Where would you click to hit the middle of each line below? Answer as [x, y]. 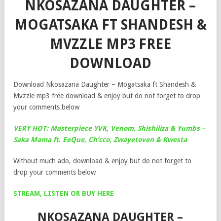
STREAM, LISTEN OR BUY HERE [64, 193]
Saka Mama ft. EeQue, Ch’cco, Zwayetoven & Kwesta [100, 139]
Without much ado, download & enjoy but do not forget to [102, 161]
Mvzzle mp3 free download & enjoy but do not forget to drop [107, 95]
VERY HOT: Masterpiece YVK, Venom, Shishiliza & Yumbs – [109, 128]
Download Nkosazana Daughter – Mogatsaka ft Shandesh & [105, 84]
